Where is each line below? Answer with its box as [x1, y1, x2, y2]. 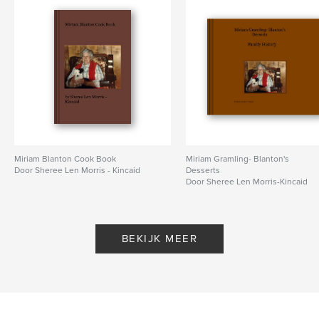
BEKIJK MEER [121, 231, 198, 245]
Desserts [186, 164, 221, 175]
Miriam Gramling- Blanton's [186, 153, 290, 164]
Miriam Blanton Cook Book [14, 153, 116, 164]
